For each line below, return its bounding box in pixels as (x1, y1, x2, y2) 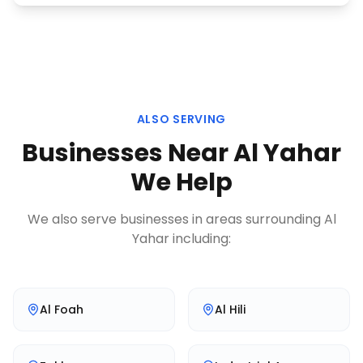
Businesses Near (22, 136, 233, 170)
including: (169, 229, 231, 248)
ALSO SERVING (136, 111, 227, 127)
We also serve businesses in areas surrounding (27, 210, 324, 228)
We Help (130, 165, 233, 199)
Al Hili (215, 301, 246, 318)
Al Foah (40, 301, 83, 318)
